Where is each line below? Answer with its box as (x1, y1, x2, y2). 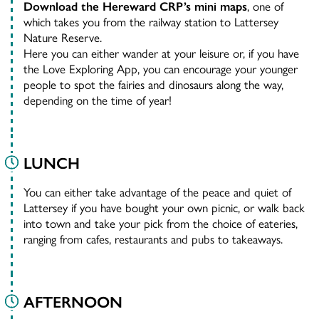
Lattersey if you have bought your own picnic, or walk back (23, 199, 305, 216)
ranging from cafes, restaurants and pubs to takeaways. (23, 230, 283, 248)
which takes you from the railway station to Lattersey (23, 13, 278, 31)
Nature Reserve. (23, 28, 102, 46)
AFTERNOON (23, 290, 122, 313)
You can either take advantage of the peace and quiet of (23, 183, 291, 201)
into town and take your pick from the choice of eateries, (23, 214, 298, 232)
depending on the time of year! (23, 91, 172, 109)
